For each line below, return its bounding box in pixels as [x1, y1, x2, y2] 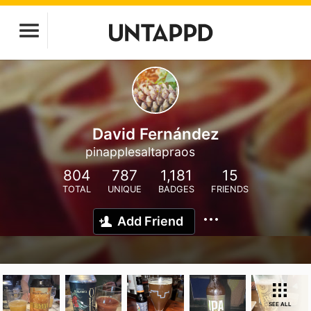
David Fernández [92, 124, 219, 143]
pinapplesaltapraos [85, 144, 195, 159]
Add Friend [117, 214, 183, 228]
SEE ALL [268, 301, 292, 308]
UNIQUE [108, 184, 142, 194]
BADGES [158, 184, 194, 194]
